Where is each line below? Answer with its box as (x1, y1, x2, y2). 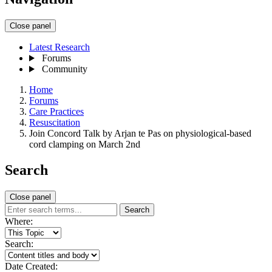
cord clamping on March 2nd (29, 139, 140, 150)
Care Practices (29, 106, 84, 117)
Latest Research (29, 42, 90, 53)
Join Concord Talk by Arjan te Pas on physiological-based (29, 128, 251, 139)
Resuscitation (29, 117, 80, 128)
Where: (5, 216, 33, 226)
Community (41, 64, 87, 75)
